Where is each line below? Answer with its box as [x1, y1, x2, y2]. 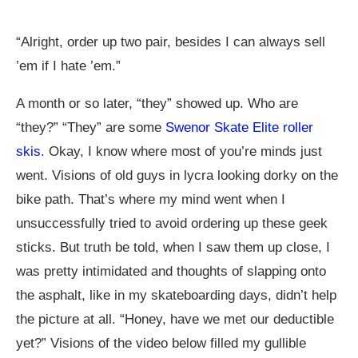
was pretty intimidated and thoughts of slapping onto [16, 264, 326, 279]
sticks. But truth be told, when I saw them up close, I [16, 240, 330, 255]
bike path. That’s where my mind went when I [16, 192, 285, 207]
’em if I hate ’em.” [16, 58, 121, 74]
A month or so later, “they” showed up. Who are [16, 96, 298, 111]
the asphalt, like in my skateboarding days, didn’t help [16, 288, 336, 303]
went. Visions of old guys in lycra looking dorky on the [16, 168, 338, 183]
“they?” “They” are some [16, 120, 165, 135]
